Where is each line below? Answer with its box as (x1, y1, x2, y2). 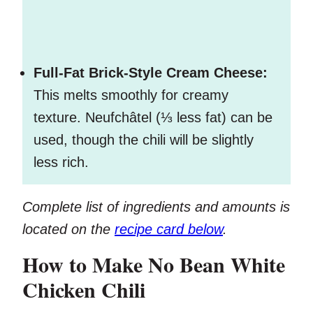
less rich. (34, 154, 89, 170)
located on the (22, 221, 115, 238)
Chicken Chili (22, 274, 145, 305)
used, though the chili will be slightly (34, 132, 254, 148)
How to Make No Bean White (22, 249, 285, 280)
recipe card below (115, 221, 223, 238)
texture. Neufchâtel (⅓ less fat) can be (34, 110, 272, 126)
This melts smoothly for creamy (34, 87, 228, 103)
